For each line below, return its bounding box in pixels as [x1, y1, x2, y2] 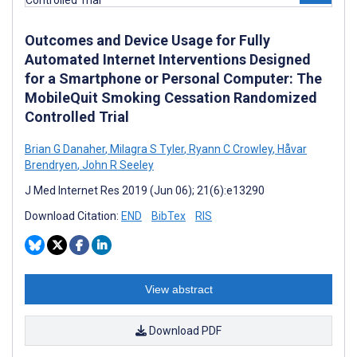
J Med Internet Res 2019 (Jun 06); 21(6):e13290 [25, 184, 265, 197]
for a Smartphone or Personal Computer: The [25, 70, 322, 87]
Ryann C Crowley [186, 143, 273, 155]
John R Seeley [80, 159, 154, 171]
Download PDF [147, 324, 222, 337]
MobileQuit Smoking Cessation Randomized [25, 89, 317, 106]
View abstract [144, 283, 213, 296]
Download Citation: [25, 210, 121, 222]
